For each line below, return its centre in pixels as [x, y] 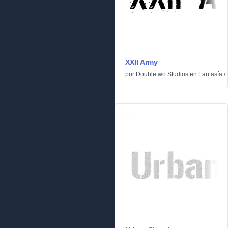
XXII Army [141, 62]
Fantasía [210, 74]
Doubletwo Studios [162, 74]
